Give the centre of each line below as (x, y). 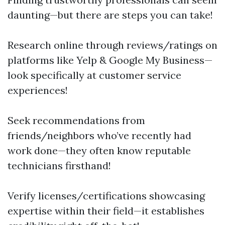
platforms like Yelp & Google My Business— (110, 60)
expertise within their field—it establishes (106, 211)
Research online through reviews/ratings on (113, 45)
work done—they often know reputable (99, 151)
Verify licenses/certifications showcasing (106, 196)
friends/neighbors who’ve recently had (99, 136)
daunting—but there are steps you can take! (110, 15)
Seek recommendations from (76, 121)
